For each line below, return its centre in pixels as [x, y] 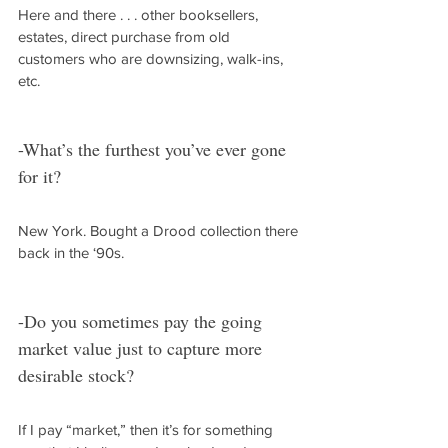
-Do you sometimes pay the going [142, 321]
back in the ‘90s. [71, 252]
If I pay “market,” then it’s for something [147, 429]
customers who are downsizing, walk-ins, [152, 58]
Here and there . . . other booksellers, [140, 14]
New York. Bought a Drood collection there [160, 230]
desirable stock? [76, 375]
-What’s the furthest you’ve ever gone [154, 149]
